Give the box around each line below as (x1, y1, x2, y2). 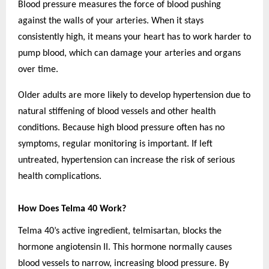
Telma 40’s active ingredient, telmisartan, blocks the (18, 226, 222, 237)
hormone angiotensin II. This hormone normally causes (18, 243, 232, 253)
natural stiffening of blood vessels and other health (18, 106, 216, 116)
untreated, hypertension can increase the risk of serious (18, 155, 235, 165)
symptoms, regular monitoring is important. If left (18, 139, 213, 149)
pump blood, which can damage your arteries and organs (18, 48, 241, 58)
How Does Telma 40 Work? (18, 204, 126, 214)
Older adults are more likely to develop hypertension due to (18, 90, 250, 100)
